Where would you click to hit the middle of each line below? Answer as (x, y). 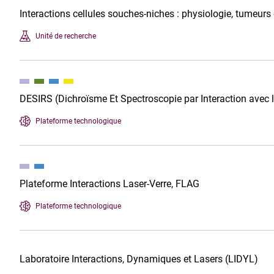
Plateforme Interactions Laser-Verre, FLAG (109, 184)
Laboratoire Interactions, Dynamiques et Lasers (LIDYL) (139, 259)
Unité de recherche (66, 36)
